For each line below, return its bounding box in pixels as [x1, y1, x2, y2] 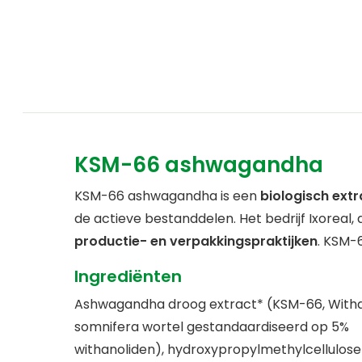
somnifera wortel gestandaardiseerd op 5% [74, 318, 349, 337]
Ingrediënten [74, 265, 182, 288]
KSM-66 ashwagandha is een [74, 187, 260, 206]
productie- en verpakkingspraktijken [74, 232, 318, 251]
